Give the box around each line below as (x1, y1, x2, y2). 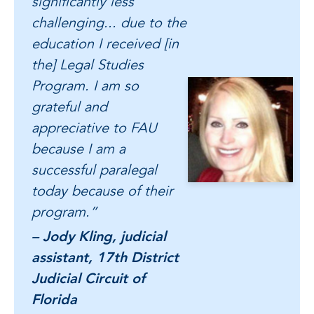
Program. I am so (32, 76, 139, 95)
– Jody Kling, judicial (32, 226, 166, 246)
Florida (32, 289, 77, 309)
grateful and (32, 97, 107, 116)
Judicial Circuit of (32, 268, 145, 288)
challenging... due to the (32, 13, 186, 32)
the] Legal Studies (32, 55, 144, 74)
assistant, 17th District (32, 247, 179, 267)
